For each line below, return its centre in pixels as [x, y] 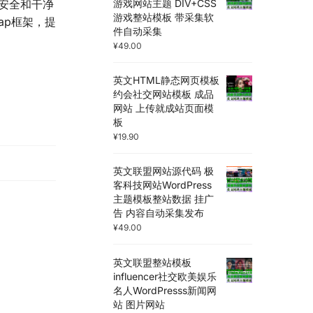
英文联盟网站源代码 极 [164, 171]
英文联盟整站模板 [153, 262]
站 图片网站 [139, 304]
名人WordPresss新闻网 [165, 290]
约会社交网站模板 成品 [164, 94]
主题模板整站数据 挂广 [164, 199]
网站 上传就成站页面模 [164, 108]
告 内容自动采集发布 [159, 213]
